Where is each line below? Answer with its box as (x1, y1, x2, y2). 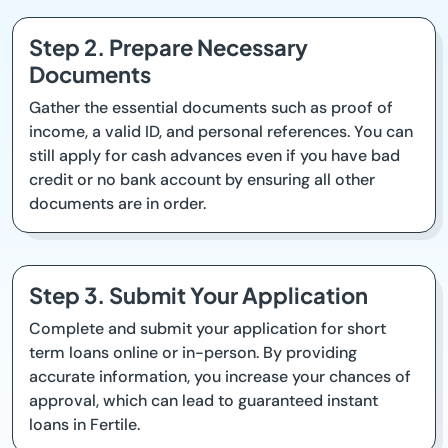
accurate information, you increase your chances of (29, 366, 411, 388)
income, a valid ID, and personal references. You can (29, 121, 413, 143)
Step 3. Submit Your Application (29, 281, 368, 310)
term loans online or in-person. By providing (29, 342, 357, 364)
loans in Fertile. (29, 414, 140, 436)
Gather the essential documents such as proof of (29, 97, 393, 119)
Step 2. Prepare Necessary (29, 33, 308, 62)
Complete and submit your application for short (29, 318, 386, 340)
